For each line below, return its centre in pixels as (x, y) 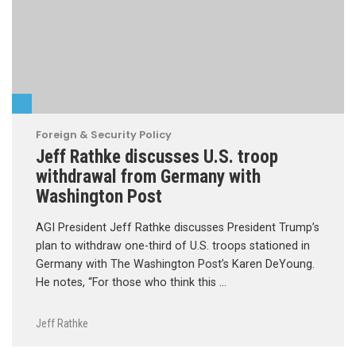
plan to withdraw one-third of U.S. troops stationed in (173, 246)
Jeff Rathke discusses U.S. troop (157, 157)
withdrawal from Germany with (148, 177)
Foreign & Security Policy (104, 135)
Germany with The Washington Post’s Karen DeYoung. (175, 265)
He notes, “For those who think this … (131, 283)
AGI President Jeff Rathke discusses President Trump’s (178, 228)
